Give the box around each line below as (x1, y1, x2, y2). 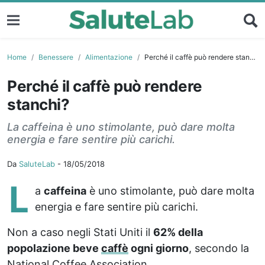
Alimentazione (85, 52, 132, 62)
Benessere (38, 52, 73, 62)
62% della (153, 225, 203, 238)
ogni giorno (128, 241, 189, 254)
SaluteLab (19, 159, 55, 169)
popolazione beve (7, 241, 101, 254)
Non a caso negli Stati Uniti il (7, 225, 153, 238)
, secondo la (189, 241, 249, 254)
